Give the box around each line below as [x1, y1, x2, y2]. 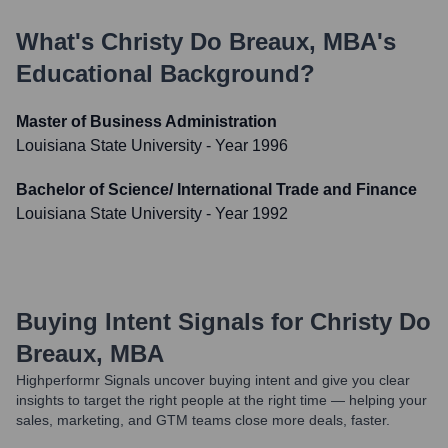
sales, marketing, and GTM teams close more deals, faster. [16, 412, 390, 428]
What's [16, 28, 101, 55]
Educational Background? [16, 60, 315, 87]
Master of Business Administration [16, 113, 277, 130]
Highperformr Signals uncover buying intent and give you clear [16, 372, 410, 388]
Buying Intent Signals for [16, 308, 303, 335]
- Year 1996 [202, 137, 288, 154]
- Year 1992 [202, 205, 288, 222]
